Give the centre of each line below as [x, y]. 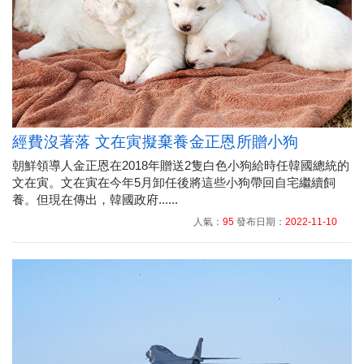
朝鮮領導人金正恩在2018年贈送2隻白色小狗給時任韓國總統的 [181, 165]
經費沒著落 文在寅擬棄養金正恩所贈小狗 [156, 141]
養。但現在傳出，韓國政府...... [95, 199]
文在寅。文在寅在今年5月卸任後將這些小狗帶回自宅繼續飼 [174, 182]
